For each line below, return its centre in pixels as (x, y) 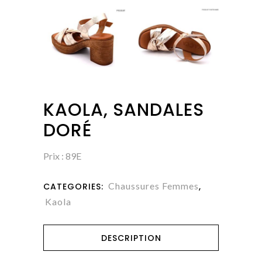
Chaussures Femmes (154, 186)
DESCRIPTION (131, 238)
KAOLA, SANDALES (124, 110)
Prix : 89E (62, 156)
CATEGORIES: (75, 187)
